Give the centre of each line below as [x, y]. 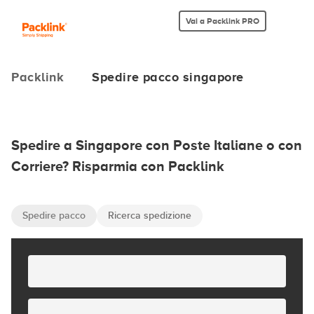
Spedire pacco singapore [168, 77]
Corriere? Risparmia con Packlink [118, 166]
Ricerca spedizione [150, 216]
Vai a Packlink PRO [223, 21]
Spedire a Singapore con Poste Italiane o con [157, 145]
